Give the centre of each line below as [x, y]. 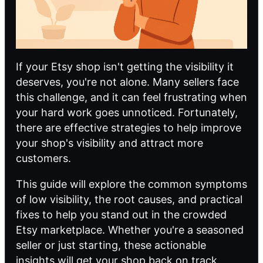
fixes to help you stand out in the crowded [121, 215]
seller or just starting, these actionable [111, 245]
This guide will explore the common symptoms [131, 184]
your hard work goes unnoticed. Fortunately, [127, 113]
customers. [43, 159]
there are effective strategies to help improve [129, 128]
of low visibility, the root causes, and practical [129, 200]
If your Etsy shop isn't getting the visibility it [125, 67]
